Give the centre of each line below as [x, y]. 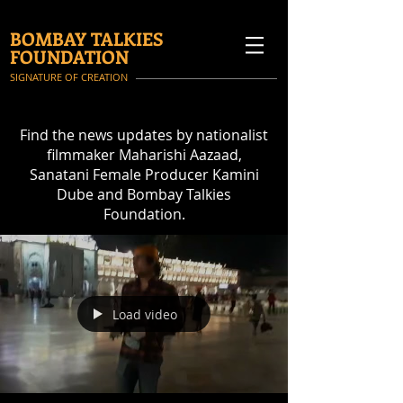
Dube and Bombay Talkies [144, 194]
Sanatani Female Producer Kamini [144, 175]
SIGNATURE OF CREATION [69, 77]
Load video [145, 314]
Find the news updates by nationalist [144, 135]
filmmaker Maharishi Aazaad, [144, 155]
